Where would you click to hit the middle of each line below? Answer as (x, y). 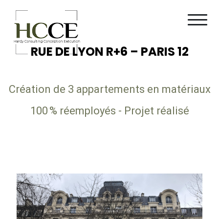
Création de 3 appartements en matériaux (109, 89)
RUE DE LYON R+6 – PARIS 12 (109, 52)
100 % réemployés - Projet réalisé (109, 111)
